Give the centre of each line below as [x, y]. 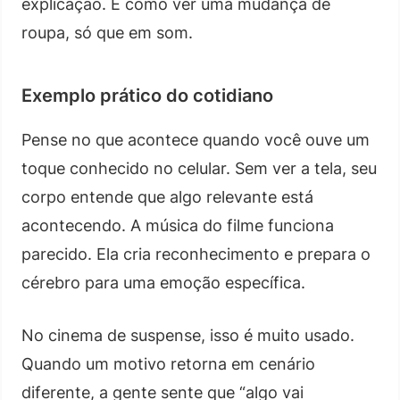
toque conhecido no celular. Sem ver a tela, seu [199, 168]
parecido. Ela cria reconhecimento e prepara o [196, 254]
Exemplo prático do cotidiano [147, 95]
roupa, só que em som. [107, 32]
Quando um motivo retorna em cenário [168, 363]
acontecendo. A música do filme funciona [178, 225]
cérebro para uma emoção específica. [163, 282]
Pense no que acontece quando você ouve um [196, 139]
